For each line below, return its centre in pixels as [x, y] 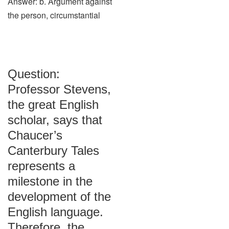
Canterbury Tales [53, 151]
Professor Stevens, [59, 89]
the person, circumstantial [54, 15]
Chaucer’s [35, 135]
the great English [53, 105]
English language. [55, 212]
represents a [41, 166]
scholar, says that [55, 120]
